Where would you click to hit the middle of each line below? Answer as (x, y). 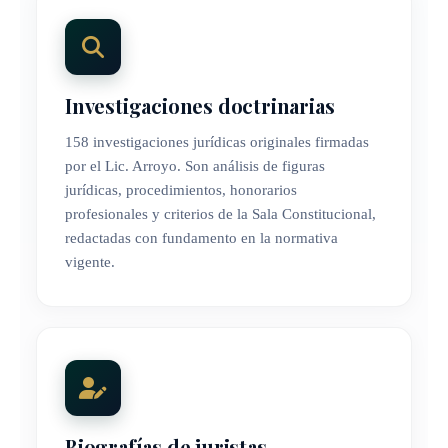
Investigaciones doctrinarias (200, 106)
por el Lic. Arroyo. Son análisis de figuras (195, 166)
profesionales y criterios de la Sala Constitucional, (220, 214)
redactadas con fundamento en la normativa (201, 238)
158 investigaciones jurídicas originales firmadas (217, 142)
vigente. (90, 262)
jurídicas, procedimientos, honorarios (181, 190)
